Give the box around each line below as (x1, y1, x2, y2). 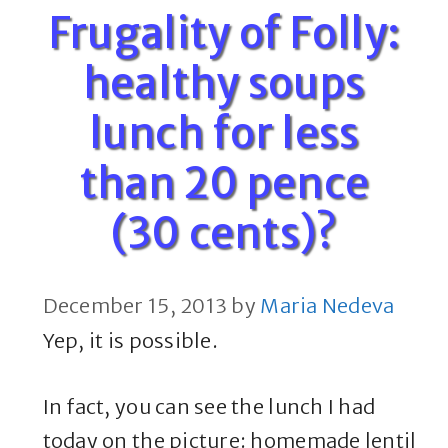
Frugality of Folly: (47, 7, 401, 60)
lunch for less (88, 107, 360, 160)
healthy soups (82, 57, 366, 110)
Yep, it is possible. (42, 328, 218, 354)
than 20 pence (78, 157, 370, 210)
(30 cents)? (110, 207, 338, 260)
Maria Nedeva (260, 293, 395, 319)
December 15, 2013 (42, 293, 228, 319)
